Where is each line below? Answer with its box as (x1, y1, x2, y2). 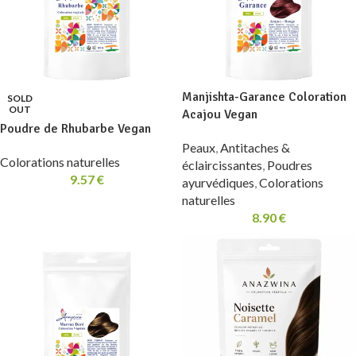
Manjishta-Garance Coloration (182, 89, 346, 105)
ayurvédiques (182, 175, 254, 190)
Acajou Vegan (182, 106, 257, 122)
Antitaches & (220, 140, 290, 155)
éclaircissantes (182, 157, 262, 172)
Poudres (267, 157, 312, 172)
